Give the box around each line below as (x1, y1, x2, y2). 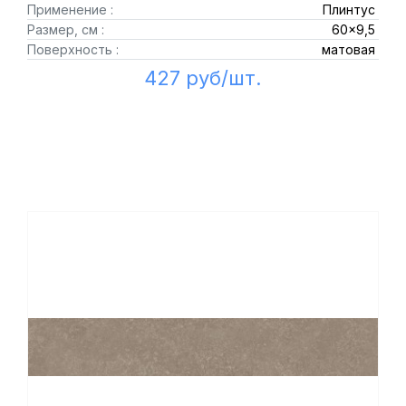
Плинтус (322, 2, 375, 17)
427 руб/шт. (144, 66, 262, 90)
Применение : (27, 2, 113, 17)
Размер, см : (27, 22, 104, 37)
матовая (321, 42, 375, 57)
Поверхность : (27, 42, 119, 57)
